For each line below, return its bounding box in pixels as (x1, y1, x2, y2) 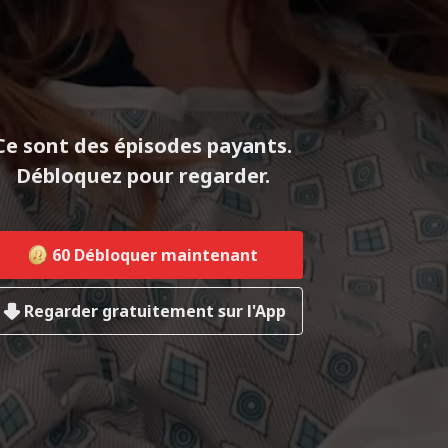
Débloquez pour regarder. (15, 161, 270, 189)
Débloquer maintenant (73, 243, 258, 266)
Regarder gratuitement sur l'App (23, 299, 286, 322)
